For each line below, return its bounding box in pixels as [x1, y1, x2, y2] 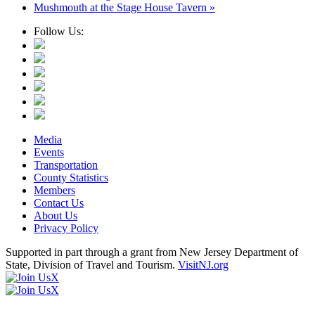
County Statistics [34, 172, 108, 184]
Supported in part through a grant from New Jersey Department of [6, 246, 298, 259]
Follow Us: [34, 25, 84, 38]
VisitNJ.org [178, 259, 229, 271]
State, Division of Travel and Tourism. [6, 259, 178, 271]
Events [34, 146, 64, 159]
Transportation [34, 159, 98, 172]
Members [34, 184, 75, 197]
